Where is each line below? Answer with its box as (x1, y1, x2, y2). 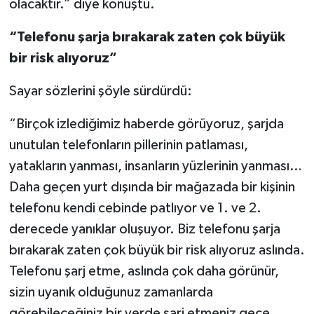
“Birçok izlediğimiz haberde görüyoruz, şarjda (8, 116, 284, 131)
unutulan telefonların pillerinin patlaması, (8, 137, 248, 152)
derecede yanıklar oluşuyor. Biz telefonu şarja (8, 221, 280, 236)
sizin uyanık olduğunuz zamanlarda (8, 285, 213, 299)
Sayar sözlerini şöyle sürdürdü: (8, 83, 192, 98)
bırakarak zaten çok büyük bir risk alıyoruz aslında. (8, 243, 305, 257)
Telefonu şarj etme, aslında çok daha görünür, (8, 264, 279, 278)
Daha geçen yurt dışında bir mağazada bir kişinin (8, 179, 295, 194)
